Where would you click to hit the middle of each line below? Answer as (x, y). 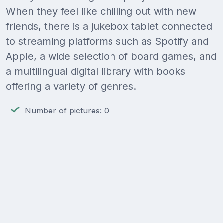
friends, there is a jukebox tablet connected (109, 27)
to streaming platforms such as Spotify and (107, 42)
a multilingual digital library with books (96, 71)
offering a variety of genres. (71, 86)
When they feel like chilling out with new (101, 12)
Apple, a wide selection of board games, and (111, 56)
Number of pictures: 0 (67, 111)
